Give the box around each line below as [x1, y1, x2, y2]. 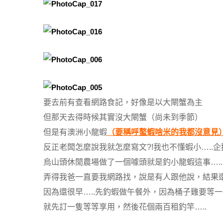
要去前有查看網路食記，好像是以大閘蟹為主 [43, 98, 203, 107]
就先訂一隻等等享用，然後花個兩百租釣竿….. [43, 203, 207, 212]
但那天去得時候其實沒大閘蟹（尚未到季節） [43, 113, 203, 122]
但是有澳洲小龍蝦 [43, 128, 107, 137]
